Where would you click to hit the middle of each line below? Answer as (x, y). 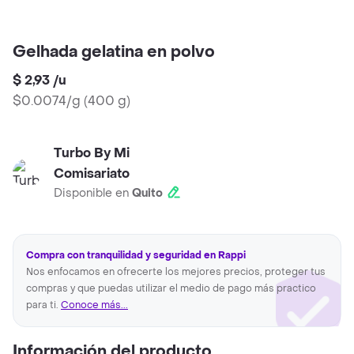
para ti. (43, 305)
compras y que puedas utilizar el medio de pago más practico (171, 289)
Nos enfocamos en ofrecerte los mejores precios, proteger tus (176, 272)
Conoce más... (94, 305)
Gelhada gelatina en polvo (114, 53)
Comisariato (92, 174)
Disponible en (93, 194)
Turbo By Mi (92, 153)
